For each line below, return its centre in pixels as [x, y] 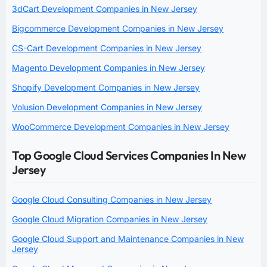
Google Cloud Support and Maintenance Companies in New [128, 238]
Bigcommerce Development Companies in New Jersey [118, 28]
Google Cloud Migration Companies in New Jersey [110, 219]
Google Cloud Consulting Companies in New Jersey [112, 199]
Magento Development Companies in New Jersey [108, 67]
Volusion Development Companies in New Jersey [107, 107]
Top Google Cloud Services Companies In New [129, 155]
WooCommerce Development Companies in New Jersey [121, 126]
